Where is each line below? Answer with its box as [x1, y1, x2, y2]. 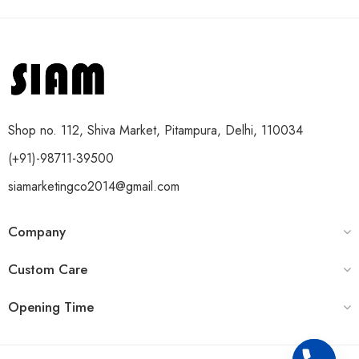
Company [8, 221, 66, 241]
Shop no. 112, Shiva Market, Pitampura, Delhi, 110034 [8, 120, 303, 139]
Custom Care [8, 259, 87, 279]
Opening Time [8, 296, 94, 317]
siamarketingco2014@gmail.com [8, 176, 179, 196]
